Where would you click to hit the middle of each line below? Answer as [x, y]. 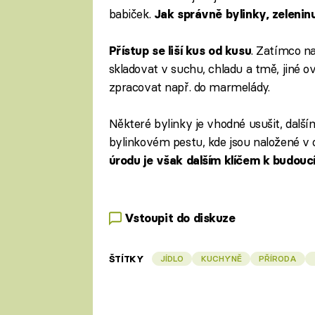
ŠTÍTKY [126, 258]
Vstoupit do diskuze [180, 218]
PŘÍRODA [278, 258]
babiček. [131, 13]
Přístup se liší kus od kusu [180, 51]
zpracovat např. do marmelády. [189, 87]
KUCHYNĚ [221, 258]
